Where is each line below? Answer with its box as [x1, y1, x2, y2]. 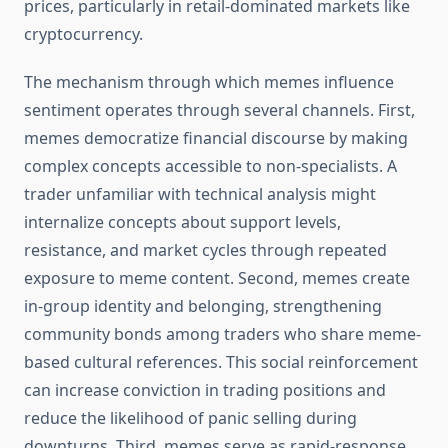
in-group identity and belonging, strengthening [24, 295, 382, 318]
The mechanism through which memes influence [24, 71, 394, 94]
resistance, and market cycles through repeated [24, 239, 387, 262]
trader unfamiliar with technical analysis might [24, 183, 376, 206]
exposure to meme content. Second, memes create [24, 267, 410, 290]
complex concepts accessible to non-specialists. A [24, 155, 397, 178]
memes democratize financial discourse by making [24, 127, 408, 150]
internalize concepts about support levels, [24, 211, 341, 234]
